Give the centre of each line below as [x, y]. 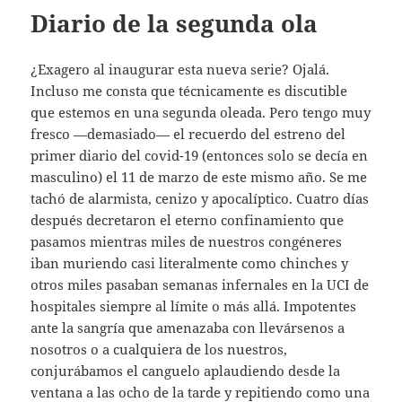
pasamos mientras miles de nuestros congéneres [187, 241]
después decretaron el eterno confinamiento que [188, 219]
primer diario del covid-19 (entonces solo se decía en [200, 155]
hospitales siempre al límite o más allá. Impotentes [194, 306]
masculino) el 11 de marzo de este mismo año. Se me [199, 176]
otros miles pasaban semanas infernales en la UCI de [200, 284]
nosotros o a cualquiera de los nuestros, [159, 349]
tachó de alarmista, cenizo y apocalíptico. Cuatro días [200, 198]
